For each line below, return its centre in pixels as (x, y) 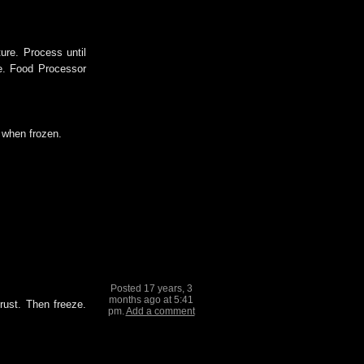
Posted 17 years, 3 (151, 288)
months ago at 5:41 (151, 300)
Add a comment (160, 311)
